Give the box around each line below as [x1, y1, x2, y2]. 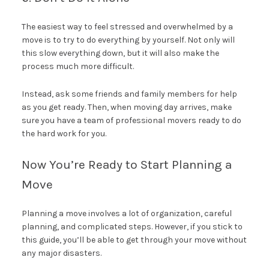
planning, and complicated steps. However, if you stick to [21, 222, 243, 232]
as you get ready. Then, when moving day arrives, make [21, 102, 232, 113]
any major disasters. [21, 248, 101, 259]
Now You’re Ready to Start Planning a [21, 157, 232, 172]
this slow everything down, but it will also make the [21, 48, 219, 59]
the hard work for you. [21, 128, 106, 139]
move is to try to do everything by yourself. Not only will [21, 35, 235, 46]
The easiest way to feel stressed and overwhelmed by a [21, 22, 233, 32]
